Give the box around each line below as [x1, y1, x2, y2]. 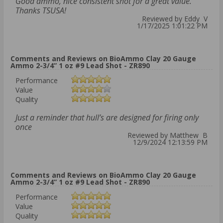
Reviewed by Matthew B [127, 130, 208, 140]
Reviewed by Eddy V [142, 14, 208, 24]
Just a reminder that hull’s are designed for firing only [15, 112, 199, 123]
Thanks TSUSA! [15, 5, 66, 16]
